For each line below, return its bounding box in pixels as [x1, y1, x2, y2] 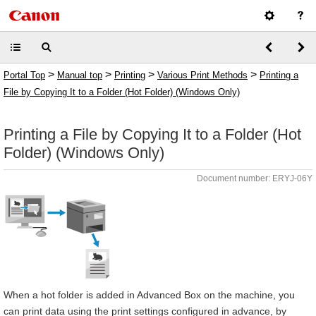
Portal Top [4, 70, 45, 80]
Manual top [57, 70, 102, 80]
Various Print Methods [157, 70, 248, 80]
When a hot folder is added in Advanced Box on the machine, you [4, 289, 295, 300]
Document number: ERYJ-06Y [197, 174, 312, 183]
